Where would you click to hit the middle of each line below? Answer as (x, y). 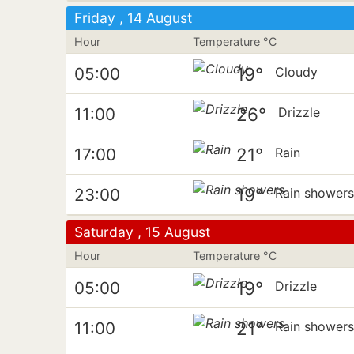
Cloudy (297, 72)
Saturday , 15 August (142, 232)
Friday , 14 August (133, 18)
